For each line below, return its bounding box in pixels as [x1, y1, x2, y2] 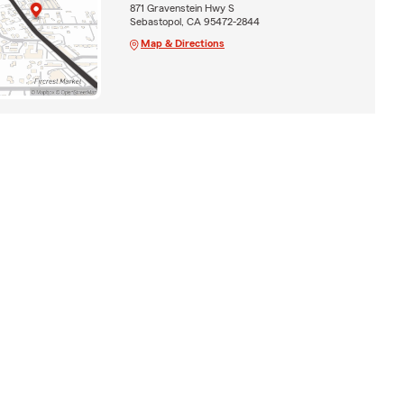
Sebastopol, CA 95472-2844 [129, 15, 260, 27]
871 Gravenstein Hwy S [129, 2, 234, 14]
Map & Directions [140, 37, 225, 49]
